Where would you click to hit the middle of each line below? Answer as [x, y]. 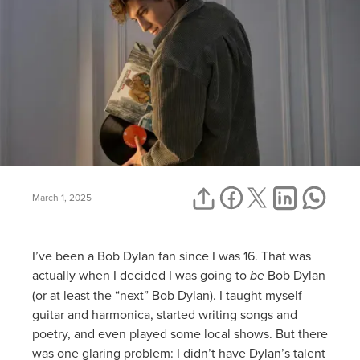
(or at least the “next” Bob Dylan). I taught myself [167, 295]
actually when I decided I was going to [141, 274]
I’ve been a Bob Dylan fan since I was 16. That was [172, 255]
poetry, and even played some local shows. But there [180, 333]
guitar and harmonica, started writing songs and [165, 314]
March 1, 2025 [62, 198]
